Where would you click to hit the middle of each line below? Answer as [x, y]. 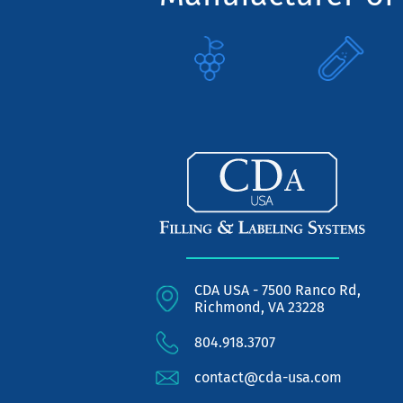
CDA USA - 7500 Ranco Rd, [277, 291]
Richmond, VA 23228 [259, 308]
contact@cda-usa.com [268, 378]
